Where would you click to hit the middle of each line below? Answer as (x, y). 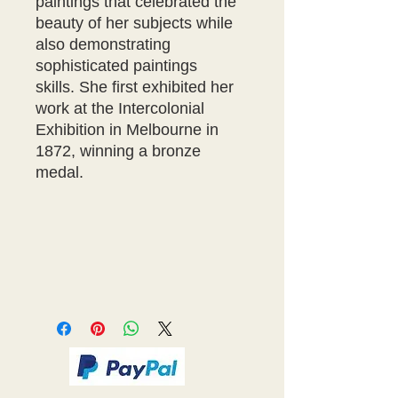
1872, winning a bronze (118, 151)
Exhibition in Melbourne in (127, 130)
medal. (60, 172)
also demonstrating (103, 44)
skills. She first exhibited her (135, 87)
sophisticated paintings (116, 66)
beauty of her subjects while (134, 23)
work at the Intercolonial (120, 108)
